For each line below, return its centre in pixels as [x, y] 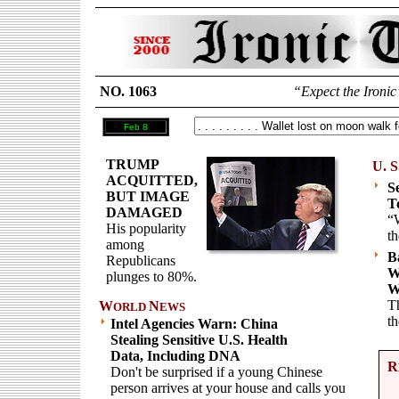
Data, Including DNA [175, 356]
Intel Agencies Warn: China [194, 324]
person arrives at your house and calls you [228, 388]
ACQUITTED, [152, 180]
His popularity [146, 228]
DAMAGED [144, 212]
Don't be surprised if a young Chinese [216, 372]
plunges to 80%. [151, 277]
